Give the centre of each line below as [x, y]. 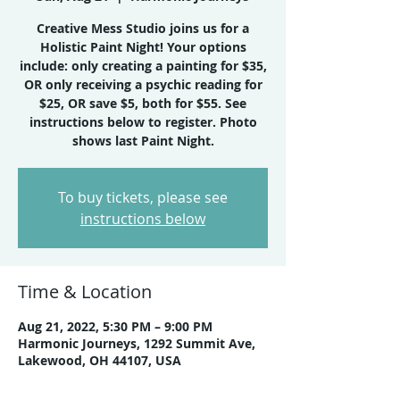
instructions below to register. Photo [143, 122]
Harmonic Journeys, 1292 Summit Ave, [137, 343]
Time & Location [85, 292]
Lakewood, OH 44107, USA [100, 360]
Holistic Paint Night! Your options [143, 47]
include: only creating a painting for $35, [143, 66]
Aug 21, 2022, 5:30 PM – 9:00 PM [115, 326]
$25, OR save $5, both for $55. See [143, 103]
